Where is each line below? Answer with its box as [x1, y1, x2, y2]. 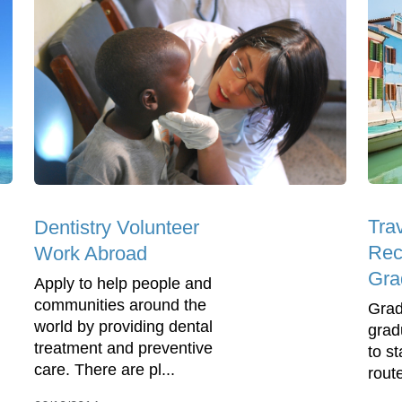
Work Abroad [34, 242, 147, 266]
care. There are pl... [34, 361, 175, 380]
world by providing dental [34, 318, 213, 336]
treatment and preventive [34, 339, 213, 358]
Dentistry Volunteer [34, 216, 199, 240]
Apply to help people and [34, 275, 212, 293]
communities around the [34, 296, 206, 315]
